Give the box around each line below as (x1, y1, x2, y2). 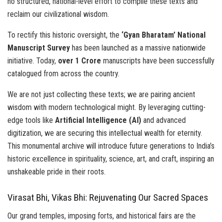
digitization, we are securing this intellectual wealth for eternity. (7, 128, 202, 138)
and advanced (141, 115, 186, 125)
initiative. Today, (7, 55, 58, 65)
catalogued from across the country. (7, 68, 119, 78)
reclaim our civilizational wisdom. (7, 9, 109, 19)
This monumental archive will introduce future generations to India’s (7, 141, 215, 151)
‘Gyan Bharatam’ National (121, 30, 206, 40)
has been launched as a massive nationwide (70, 43, 206, 53)
